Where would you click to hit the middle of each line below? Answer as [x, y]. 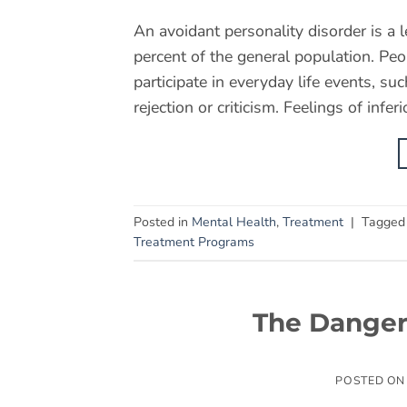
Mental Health [234, 222]
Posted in [163, 222]
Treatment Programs [194, 242]
